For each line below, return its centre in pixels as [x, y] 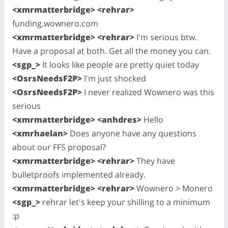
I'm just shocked [114, 78]
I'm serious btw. [166, 37]
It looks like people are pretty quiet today [120, 64]
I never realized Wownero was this [148, 92]
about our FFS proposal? [59, 147]
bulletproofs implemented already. [79, 174]
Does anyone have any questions [132, 133]
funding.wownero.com [55, 23]
